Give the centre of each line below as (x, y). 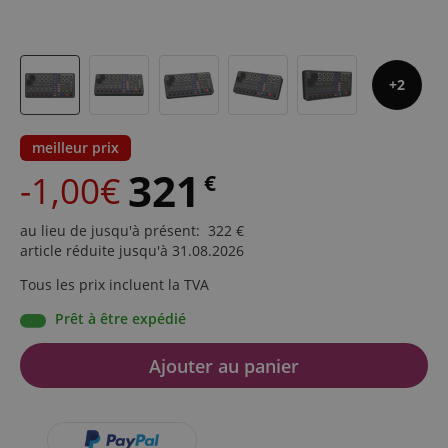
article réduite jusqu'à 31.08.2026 (132, 251)
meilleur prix (75, 148)
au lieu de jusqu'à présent (108, 231)
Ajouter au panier (224, 365)
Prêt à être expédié (120, 319)
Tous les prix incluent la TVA (114, 285)
